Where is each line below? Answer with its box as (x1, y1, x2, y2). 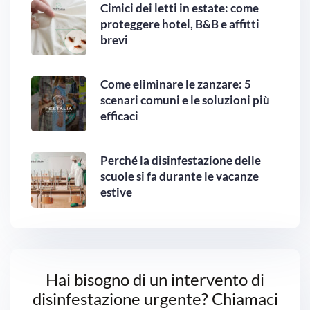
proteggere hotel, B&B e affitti (100, 17, 259, 32)
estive (100, 185, 132, 200)
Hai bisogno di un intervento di (46, 269, 264, 290)
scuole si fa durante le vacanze (100, 169, 259, 184)
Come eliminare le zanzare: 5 (100, 77, 251, 92)
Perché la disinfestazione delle (100, 153, 261, 168)
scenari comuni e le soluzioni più (100, 93, 270, 108)
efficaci (100, 109, 138, 124)
